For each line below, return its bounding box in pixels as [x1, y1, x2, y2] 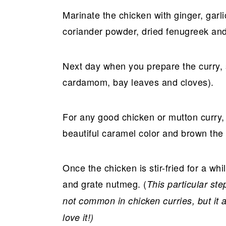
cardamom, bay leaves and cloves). [63, 75, 214, 88]
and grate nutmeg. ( [63, 177, 147, 190]
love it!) [63, 211, 94, 223]
